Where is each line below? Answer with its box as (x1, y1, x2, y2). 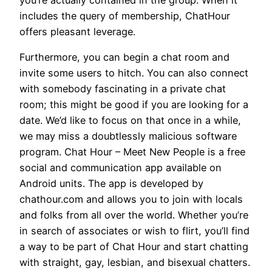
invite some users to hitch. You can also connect (19, 66, 248, 79)
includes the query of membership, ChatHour (19, 9, 230, 22)
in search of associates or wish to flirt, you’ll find (19, 224, 250, 237)
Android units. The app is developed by (19, 177, 203, 189)
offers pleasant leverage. (19, 25, 135, 38)
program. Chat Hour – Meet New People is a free (19, 145, 245, 158)
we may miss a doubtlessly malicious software (19, 129, 237, 142)
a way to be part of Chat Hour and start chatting (19, 240, 248, 253)
